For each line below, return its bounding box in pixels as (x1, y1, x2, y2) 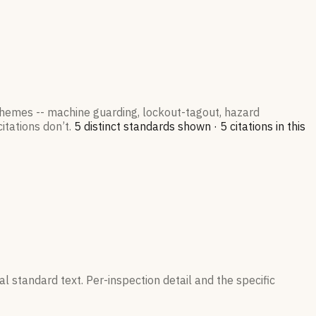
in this (273, 119, 305, 134)
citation (227, 119, 267, 134)
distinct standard (81, 119, 169, 134)
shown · (175, 119, 217, 134)
